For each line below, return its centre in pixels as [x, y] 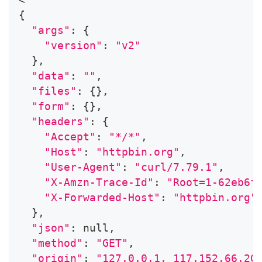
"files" [54, 91]
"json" [51, 227]
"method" [57, 243]
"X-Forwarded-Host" [102, 197]
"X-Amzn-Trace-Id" [99, 182]
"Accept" [70, 136]
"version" [73, 45]
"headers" [61, 121]
